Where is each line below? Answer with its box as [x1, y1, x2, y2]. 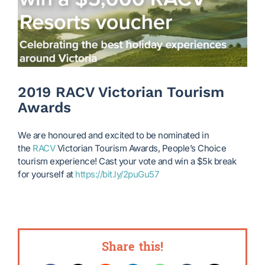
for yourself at [18, 168, 75, 180]
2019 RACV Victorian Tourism [18, 83, 224, 101]
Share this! [102, 236, 163, 257]
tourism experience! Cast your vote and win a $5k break [18, 155, 236, 167]
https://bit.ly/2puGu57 [75, 168, 159, 180]
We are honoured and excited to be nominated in [18, 129, 209, 141]
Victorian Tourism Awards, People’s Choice [55, 142, 226, 154]
